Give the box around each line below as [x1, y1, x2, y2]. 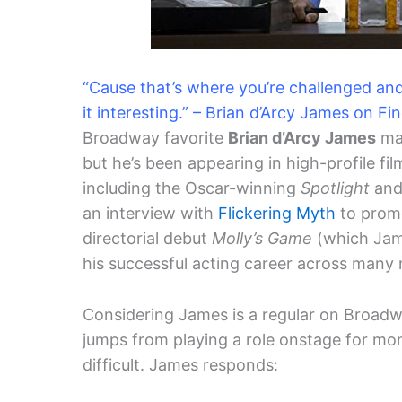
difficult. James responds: [83, 354, 278, 374]
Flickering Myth [218, 203, 336, 223]
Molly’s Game [212, 228, 312, 248]
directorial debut [83, 228, 212, 248]
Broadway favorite [83, 127, 228, 147]
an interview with [83, 203, 218, 223]
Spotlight [301, 178, 370, 197]
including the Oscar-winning [83, 178, 301, 197]
